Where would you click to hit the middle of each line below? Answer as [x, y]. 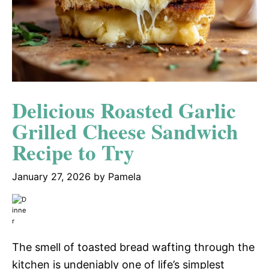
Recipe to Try [73, 152]
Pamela [125, 176]
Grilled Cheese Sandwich [125, 131]
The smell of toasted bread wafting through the [133, 247]
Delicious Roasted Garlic [124, 110]
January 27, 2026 [51, 176]
